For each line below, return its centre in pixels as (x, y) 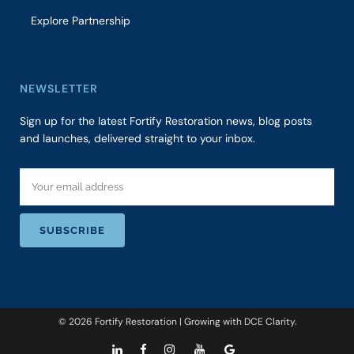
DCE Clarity (269, 322)
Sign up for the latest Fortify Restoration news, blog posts (166, 121)
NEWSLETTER (59, 89)
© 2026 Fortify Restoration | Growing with (151, 322)
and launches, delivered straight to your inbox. (137, 139)
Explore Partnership (81, 21)
